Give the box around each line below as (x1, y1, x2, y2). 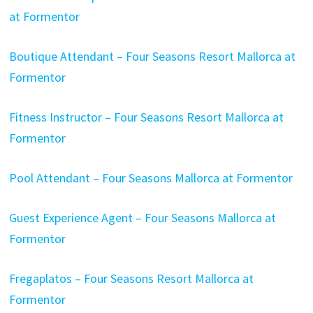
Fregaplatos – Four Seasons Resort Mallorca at (8, 270, 254, 286)
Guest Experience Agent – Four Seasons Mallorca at (8, 210, 276, 226)
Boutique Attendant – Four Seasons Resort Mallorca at (8, 48, 296, 64)
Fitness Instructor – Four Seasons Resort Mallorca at (8, 109, 284, 125)
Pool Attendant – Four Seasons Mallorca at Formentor (8, 170, 293, 186)
